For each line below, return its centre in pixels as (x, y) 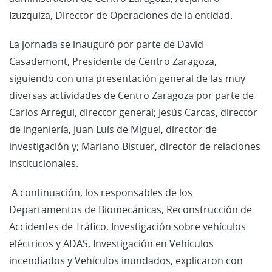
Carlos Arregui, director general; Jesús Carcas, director (133, 112)
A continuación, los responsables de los (101, 192)
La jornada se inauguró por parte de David (106, 44)
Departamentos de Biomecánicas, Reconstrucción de (131, 209)
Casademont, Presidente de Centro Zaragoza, (113, 61)
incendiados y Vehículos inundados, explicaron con (126, 260)
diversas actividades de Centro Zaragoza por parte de (131, 95)
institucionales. (44, 163)
